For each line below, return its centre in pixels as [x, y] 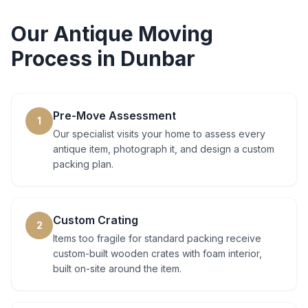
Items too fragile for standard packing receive [157, 238]
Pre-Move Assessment [114, 115]
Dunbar [158, 58]
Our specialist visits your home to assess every [159, 134]
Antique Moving [133, 34]
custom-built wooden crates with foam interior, [157, 253]
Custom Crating [96, 220]
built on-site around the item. [117, 268]
